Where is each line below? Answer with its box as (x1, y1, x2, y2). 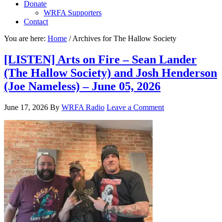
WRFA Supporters (44, 8, 102, 17)
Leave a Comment (107, 103, 164, 111)
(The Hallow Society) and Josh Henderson (4, 66, 217, 79)
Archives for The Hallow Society (71, 34, 176, 43)
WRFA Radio (61, 103, 105, 111)
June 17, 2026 (4, 103, 48, 111)
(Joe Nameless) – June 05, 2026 (4, 79, 161, 93)
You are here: (4, 34, 48, 43)
